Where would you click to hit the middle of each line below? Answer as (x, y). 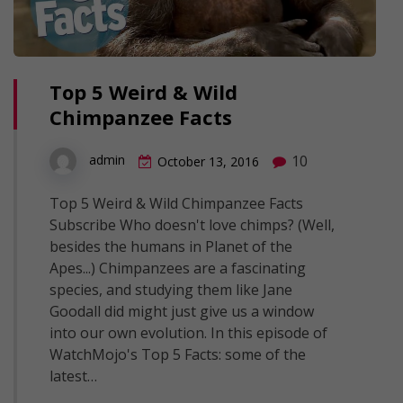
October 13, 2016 (208, 161)
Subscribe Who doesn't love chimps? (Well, (192, 224)
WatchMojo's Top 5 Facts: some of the (178, 354)
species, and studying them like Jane (171, 289)
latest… (73, 376)
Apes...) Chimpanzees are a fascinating (178, 268)
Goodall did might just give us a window (182, 311)
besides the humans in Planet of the (171, 246)
